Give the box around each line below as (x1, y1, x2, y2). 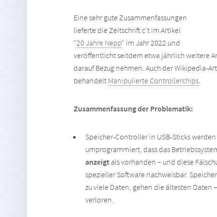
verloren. (85, 195, 114, 204)
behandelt (74, 76, 108, 85)
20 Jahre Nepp (77, 38, 122, 47)
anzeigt (85, 157, 109, 167)
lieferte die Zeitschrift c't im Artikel (74, 25, 181, 35)
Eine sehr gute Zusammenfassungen (74, 13, 187, 22)
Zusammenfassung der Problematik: (74, 104, 193, 113)
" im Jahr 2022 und (122, 38, 180, 47)
